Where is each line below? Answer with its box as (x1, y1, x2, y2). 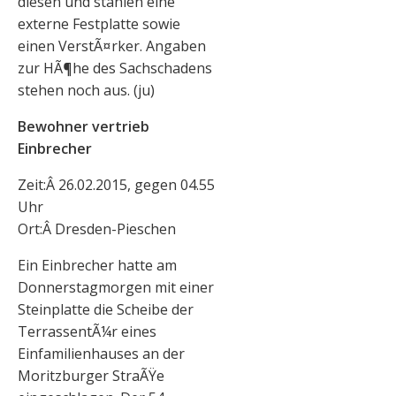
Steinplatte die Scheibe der (18, 300, 194, 320)
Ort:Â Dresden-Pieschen (18, 219, 176, 240)
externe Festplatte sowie (18, 14, 180, 34)
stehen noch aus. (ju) (18, 80, 155, 101)
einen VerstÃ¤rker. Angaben (18, 36, 206, 57)
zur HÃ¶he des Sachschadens (18, 58, 212, 79)
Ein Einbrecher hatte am (18, 255, 177, 276)
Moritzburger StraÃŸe (18, 366, 164, 386)
